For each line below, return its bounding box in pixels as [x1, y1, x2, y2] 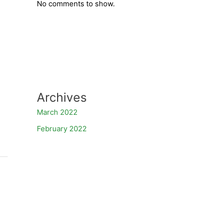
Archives [37, 90, 87, 105]
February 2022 [37, 124, 87, 133]
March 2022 [37, 108, 77, 117]
